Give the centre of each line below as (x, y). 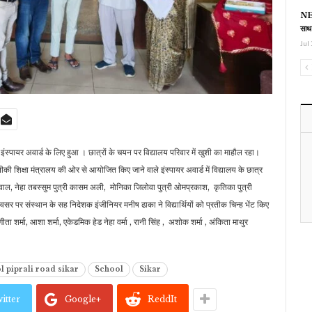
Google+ (83, 299)
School (109, 270)
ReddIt (162, 299)
